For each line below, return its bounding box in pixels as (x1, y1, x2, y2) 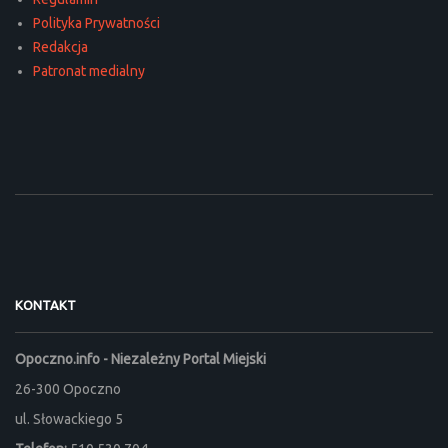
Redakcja (33, 38, 88, 55)
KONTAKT (15, 297, 76, 312)
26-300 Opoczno (15, 380, 121, 397)
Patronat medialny (33, 62, 145, 79)
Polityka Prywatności (33, 14, 160, 31)
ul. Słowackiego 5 (15, 410, 123, 427)
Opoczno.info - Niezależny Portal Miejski (15, 350, 266, 367)
